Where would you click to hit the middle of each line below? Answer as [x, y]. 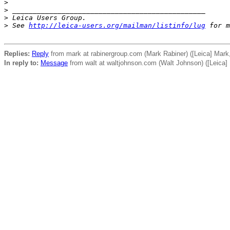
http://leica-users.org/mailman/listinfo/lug [117, 25]
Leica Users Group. [47, 18]
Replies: [17, 54]
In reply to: [21, 63]
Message [54, 63]
